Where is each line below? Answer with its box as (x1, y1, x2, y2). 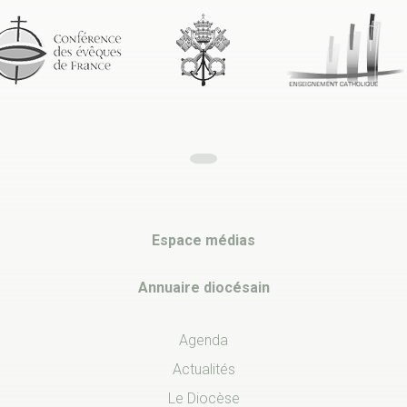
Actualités (172, 360, 235, 378)
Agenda (179, 331, 228, 349)
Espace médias (152, 231, 255, 249)
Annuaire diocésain (137, 278, 270, 296)
